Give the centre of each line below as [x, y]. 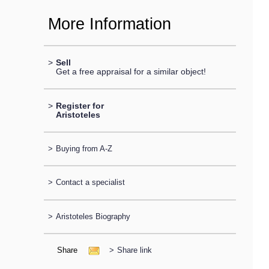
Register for [80, 105]
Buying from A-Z [84, 149]
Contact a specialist [90, 183]
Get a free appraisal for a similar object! [131, 71]
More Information [109, 24]
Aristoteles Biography [93, 216]
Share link [134, 250]
